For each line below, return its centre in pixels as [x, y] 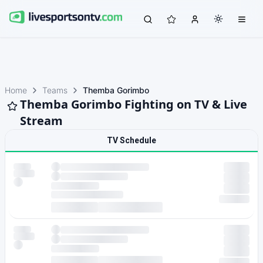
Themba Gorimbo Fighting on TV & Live [134, 104]
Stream [41, 121]
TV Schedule [131, 140]
